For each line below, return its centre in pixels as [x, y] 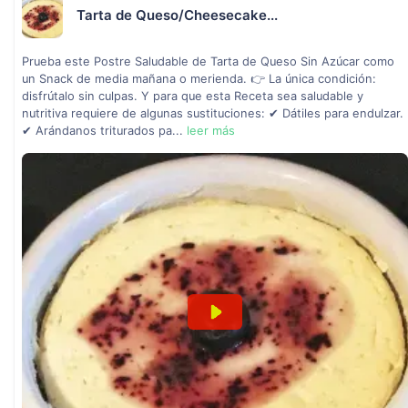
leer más [211, 131]
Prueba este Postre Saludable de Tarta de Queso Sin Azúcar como [208, 61]
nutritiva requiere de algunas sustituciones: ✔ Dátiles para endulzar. [213, 113]
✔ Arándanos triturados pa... [104, 131]
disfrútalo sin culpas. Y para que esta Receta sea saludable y [193, 96]
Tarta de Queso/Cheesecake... [177, 15]
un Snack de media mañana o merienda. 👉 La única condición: [199, 79]
